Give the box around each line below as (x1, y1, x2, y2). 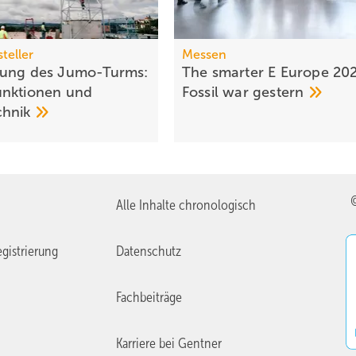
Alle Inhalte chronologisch (116, 197, 257, 214)
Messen (181, 48, 226, 62)
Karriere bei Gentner (116, 335, 222, 352)
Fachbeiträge (116, 289, 183, 306)
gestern (253, 84, 308, 101)
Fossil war (181, 84, 253, 101)
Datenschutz (116, 243, 182, 260)
